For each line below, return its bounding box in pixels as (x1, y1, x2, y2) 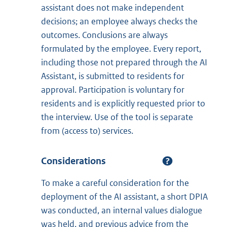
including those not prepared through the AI (41, 56, 207, 68)
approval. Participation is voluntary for (41, 84, 184, 95)
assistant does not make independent (41, 2, 184, 13)
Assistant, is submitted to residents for (41, 70, 184, 82)
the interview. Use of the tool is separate (41, 111, 193, 123)
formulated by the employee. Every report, (41, 43, 201, 54)
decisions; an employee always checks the (41, 15, 198, 27)
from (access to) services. (41, 125, 133, 136)
